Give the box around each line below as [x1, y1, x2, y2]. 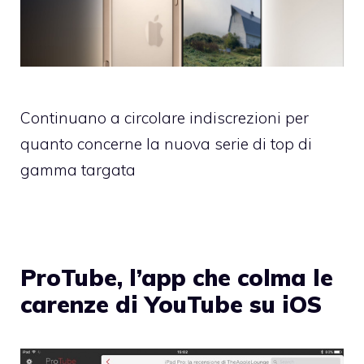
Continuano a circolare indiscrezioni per [20, 108, 309, 128]
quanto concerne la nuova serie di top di [20, 134, 312, 154]
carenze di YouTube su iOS [20, 290, 322, 319]
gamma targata [20, 160, 136, 180]
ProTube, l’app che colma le [20, 263, 333, 292]
